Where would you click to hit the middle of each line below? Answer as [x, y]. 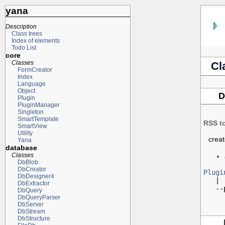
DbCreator [32, 169]
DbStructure [34, 218]
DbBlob [28, 162]
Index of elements [35, 40]
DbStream [31, 211]
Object [26, 91]
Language [31, 84]
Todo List [24, 47]
